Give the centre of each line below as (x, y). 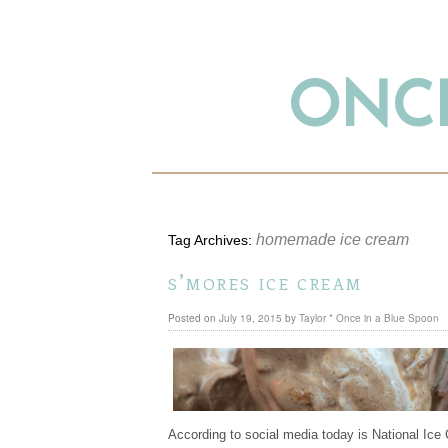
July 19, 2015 (250, 318)
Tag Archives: (211, 240)
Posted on (191, 318)
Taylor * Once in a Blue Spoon (368, 318)
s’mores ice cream (265, 282)
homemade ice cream (332, 239)
